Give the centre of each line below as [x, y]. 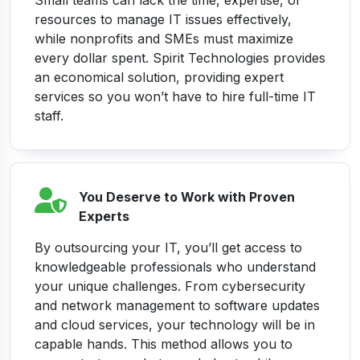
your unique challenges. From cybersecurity [170, 286]
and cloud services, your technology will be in [175, 325]
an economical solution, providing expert [159, 78]
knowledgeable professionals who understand [175, 267]
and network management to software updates [177, 306]
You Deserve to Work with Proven [187, 197]
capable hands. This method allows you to [164, 344]
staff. [49, 116]
